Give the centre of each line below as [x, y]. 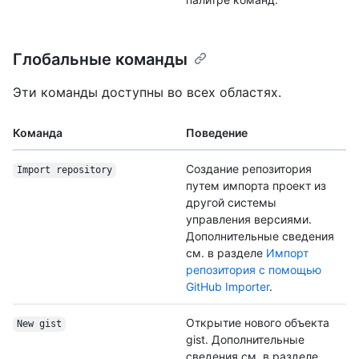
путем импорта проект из [256, 186]
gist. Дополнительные [245, 340]
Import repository [64, 170]
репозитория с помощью [254, 270]
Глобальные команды [100, 60]
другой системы [231, 203]
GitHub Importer [228, 287]
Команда [38, 133]
